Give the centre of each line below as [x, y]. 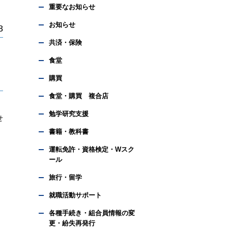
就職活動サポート [75, 195]
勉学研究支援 [69, 114]
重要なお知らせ [72, 7]
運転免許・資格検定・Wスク [92, 149]
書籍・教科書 [69, 132]
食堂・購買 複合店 [79, 96]
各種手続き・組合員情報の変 [92, 213]
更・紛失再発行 [72, 223]
